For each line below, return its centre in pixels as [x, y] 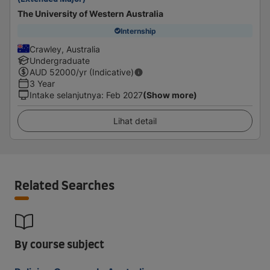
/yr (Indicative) [105, 72]
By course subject [59, 245]
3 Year [42, 83]
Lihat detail [135, 121]
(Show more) [170, 95]
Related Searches [64, 186]
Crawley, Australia [65, 49]
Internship [138, 31]
